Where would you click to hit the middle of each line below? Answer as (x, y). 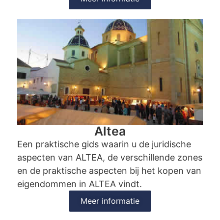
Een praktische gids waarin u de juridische (104, 144)
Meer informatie (110, 201)
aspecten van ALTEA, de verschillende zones (110, 158)
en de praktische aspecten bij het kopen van (109, 171)
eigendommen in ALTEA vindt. (80, 184)
